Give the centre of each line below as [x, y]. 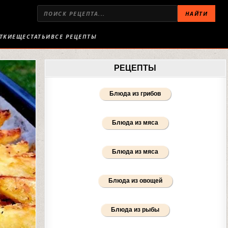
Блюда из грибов [135, 94]
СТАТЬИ [38, 36]
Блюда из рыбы [135, 210]
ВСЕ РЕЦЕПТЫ [74, 36]
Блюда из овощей [135, 181]
